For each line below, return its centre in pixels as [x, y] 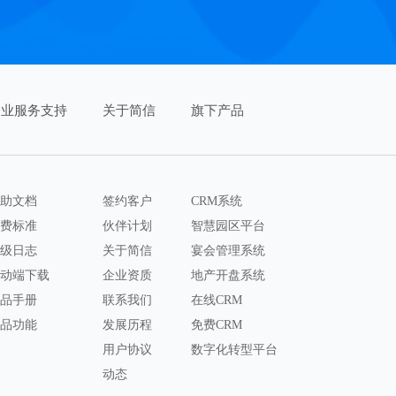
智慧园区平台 [228, 226]
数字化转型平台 [234, 350]
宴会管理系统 [228, 251]
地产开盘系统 [228, 275]
